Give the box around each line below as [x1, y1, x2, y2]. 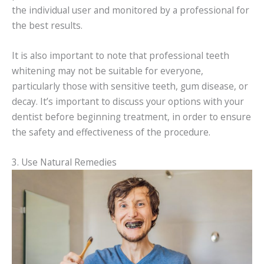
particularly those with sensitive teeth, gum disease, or [12, 79, 248, 93]
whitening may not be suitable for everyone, [12, 64, 203, 77]
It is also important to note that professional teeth [12, 48, 229, 62]
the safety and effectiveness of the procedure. [12, 125, 210, 138]
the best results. [12, 18, 82, 32]
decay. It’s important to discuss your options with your [12, 94, 244, 108]
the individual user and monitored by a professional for [12, 3, 249, 16]
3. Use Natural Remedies [12, 155, 117, 169]
